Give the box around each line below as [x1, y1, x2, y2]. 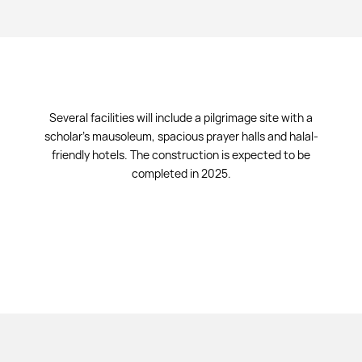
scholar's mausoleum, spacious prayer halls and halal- [44, 128, 318, 144]
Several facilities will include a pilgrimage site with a [49, 110, 313, 125]
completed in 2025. [131, 166, 231, 181]
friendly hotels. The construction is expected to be [52, 147, 310, 162]
